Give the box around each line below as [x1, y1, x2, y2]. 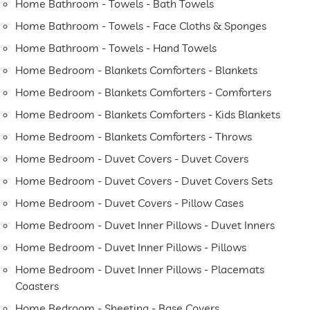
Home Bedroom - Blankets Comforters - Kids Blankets [15, 107, 281, 122]
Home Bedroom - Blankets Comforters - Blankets [15, 63, 258, 77]
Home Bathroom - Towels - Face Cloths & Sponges [15, 19, 267, 33]
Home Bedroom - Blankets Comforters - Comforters [15, 85, 272, 100]
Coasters [15, 279, 60, 293]
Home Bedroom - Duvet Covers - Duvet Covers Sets [15, 174, 273, 188]
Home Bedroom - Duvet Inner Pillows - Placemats [15, 262, 265, 277]
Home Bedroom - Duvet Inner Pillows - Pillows [15, 240, 247, 255]
